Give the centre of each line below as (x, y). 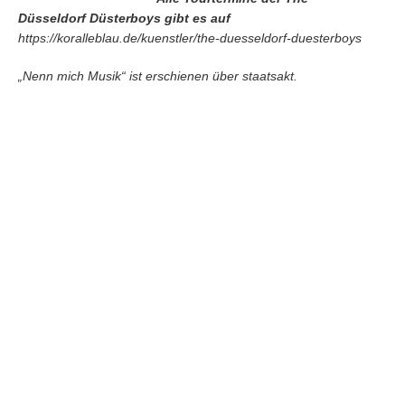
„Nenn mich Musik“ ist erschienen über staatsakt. (158, 76)
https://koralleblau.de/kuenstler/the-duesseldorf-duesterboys (190, 38)
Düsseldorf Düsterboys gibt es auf (124, 18)
